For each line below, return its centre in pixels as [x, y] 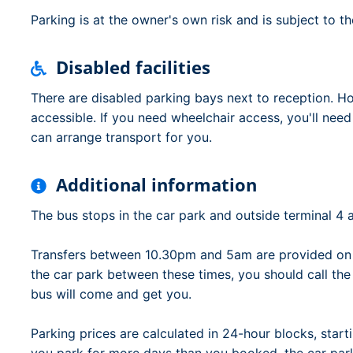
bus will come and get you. [111, 294]
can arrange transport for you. [121, 137]
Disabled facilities [133, 67]
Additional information [156, 184]
